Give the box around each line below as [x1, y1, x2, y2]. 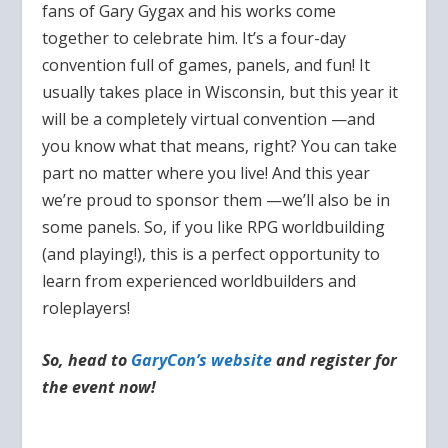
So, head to [42, 349, 132, 372]
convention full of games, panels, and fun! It [42, 53, 371, 76]
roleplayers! [42, 296, 131, 319]
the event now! [42, 376, 157, 399]
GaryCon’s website [131, 349, 273, 372]
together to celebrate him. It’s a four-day [42, 26, 347, 49]
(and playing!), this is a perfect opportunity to [42, 242, 381, 265]
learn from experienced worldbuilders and [42, 269, 357, 292]
